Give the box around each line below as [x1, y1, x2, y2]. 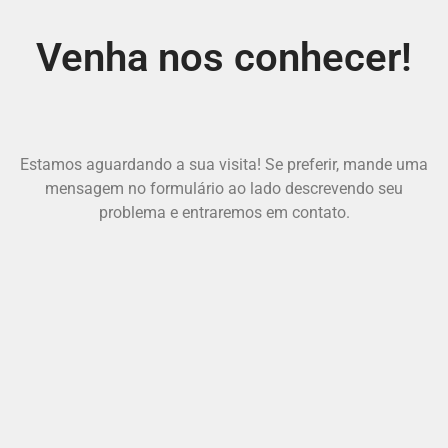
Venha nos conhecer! [36, 34, 412, 82]
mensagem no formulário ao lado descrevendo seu [45, 179, 403, 199]
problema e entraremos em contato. [98, 203, 350, 223]
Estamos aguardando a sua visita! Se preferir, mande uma [20, 155, 428, 175]
